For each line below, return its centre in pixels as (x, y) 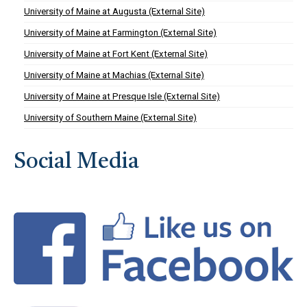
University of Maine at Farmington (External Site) (120, 33)
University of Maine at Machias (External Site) (114, 75)
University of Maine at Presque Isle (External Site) (122, 96)
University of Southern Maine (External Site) (110, 118)
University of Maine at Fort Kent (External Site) (116, 54)
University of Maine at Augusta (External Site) (114, 11)
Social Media (76, 162)
